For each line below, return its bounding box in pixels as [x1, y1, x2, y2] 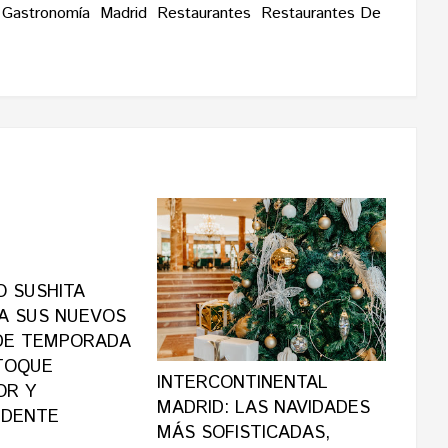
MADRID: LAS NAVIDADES [157, 394, 371, 421]
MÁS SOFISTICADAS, [157, 419, 331, 446]
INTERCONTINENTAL [157, 369, 329, 396]
